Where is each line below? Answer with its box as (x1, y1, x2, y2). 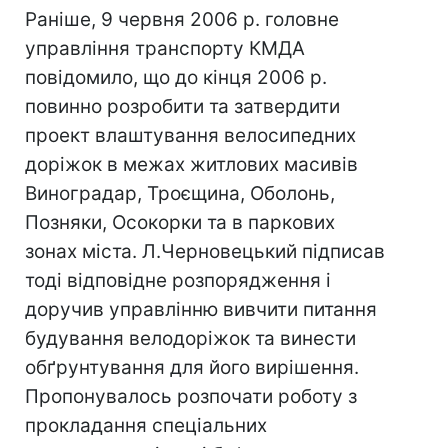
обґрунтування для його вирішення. (25, 356, 359, 379)
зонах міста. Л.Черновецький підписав (25, 240, 385, 263)
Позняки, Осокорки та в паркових (25, 211, 335, 234)
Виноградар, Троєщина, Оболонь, (25, 182, 335, 205)
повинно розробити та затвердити (25, 95, 340, 118)
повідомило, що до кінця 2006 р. (25, 66, 327, 89)
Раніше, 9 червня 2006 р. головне (25, 8, 339, 31)
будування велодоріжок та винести (25, 327, 356, 350)
